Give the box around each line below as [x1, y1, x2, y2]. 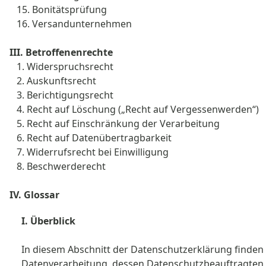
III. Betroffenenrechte [9, 46, 113, 59]
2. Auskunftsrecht [9, 74, 96, 87]
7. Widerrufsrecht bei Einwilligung [9, 145, 169, 159]
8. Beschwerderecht [9, 160, 106, 173]
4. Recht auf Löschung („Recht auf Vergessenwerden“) [9, 103, 259, 116]
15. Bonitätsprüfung [9, 3, 107, 16]
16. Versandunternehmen [9, 17, 132, 30]
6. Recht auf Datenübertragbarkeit [9, 131, 172, 144]
